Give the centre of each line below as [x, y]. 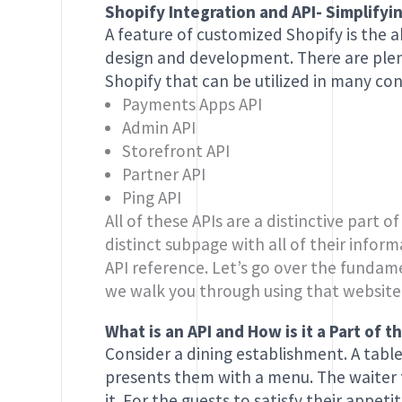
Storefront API [175, 151]
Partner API [163, 175]
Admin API [158, 128]
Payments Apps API [192, 105]
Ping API [151, 198]
